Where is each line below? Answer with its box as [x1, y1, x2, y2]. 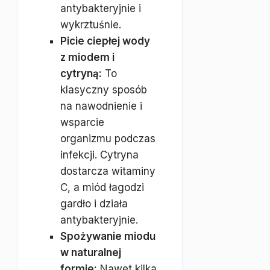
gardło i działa [60, 198, 128, 210]
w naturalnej [60, 246, 121, 259]
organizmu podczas [60, 133, 155, 145]
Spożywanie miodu [60, 230, 155, 242]
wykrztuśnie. [60, 19, 121, 31]
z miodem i [60, 51, 115, 63]
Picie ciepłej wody [60, 35, 150, 47]
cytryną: [60, 67, 102, 80]
